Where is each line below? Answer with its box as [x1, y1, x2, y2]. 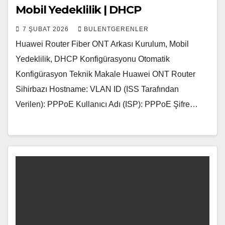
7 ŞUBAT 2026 [23, 26, 71, 33]
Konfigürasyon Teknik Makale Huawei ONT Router [16, 70, 195, 79]
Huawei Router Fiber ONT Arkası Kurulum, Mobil [16, 40, 189, 49]
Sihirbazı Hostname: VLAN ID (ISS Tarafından [16, 85, 179, 94]
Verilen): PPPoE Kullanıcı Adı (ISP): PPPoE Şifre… [16, 100, 198, 109]
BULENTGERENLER [84, 26, 149, 33]
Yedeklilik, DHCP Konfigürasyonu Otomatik [16, 55, 170, 64]
